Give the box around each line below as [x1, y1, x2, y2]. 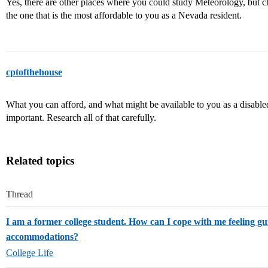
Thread [6, 189, 33, 199]
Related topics [6, 154, 74, 167]
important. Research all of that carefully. [6, 112, 156, 123]
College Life [6, 248, 53, 258]
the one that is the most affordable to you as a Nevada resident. [6, 10, 242, 20]
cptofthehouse [6, 67, 62, 77]
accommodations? [6, 232, 78, 242]
